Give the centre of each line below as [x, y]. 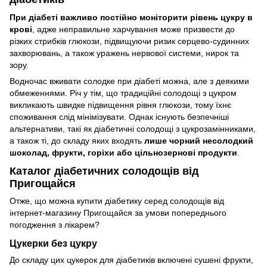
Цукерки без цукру [53, 243]
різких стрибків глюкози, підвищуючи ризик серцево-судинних [129, 41]
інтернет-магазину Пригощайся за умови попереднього [118, 213]
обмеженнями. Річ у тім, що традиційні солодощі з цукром [123, 93]
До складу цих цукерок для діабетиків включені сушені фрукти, [131, 260]
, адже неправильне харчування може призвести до [133, 29]
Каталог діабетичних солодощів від [104, 171]
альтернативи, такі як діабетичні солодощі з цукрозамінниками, [133, 128]
